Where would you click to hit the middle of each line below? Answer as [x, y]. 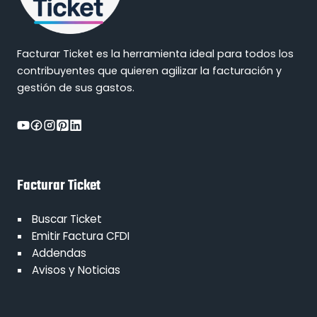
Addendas [59, 253]
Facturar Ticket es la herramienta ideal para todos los [155, 53]
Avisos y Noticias [76, 270]
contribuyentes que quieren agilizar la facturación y [149, 70]
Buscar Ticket [67, 219]
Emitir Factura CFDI [81, 236]
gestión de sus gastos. [76, 87]
